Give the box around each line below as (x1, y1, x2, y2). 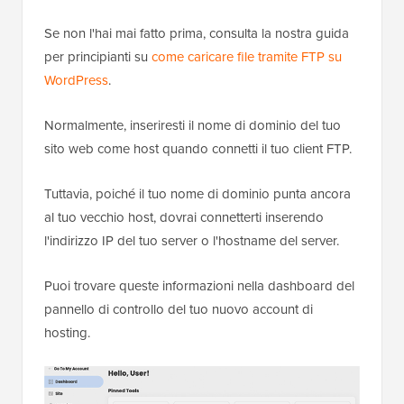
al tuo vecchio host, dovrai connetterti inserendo (44, 207, 324, 227)
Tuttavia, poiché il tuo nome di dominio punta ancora (44, 183, 351, 204)
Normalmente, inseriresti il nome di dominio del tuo (44, 115, 341, 135)
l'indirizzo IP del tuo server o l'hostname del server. (44, 230, 339, 251)
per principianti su (44, 46, 151, 67)
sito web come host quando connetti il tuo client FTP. (44, 138, 352, 159)
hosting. (44, 322, 90, 343)
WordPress (44, 69, 108, 90)
